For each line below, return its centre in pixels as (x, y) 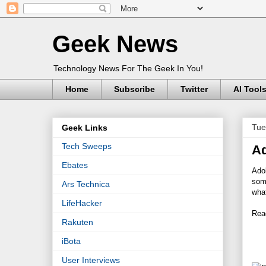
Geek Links (85, 128)
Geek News (115, 44)
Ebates (75, 165)
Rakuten (77, 222)
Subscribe (134, 89)
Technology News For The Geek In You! (128, 68)
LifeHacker (82, 203)
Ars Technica (86, 184)
